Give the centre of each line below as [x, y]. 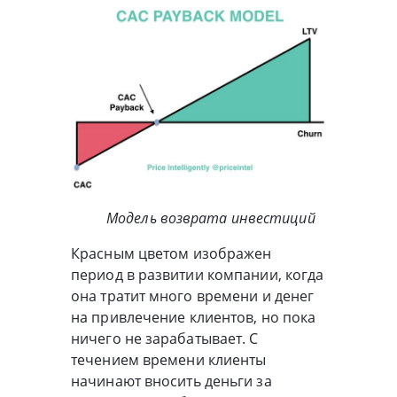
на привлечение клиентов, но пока [194, 317]
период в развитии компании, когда [198, 274]
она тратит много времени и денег [193, 296]
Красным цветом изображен [171, 253]
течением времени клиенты [169, 359]
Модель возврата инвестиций [211, 218]
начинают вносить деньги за [171, 381]
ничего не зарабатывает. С [165, 338]
